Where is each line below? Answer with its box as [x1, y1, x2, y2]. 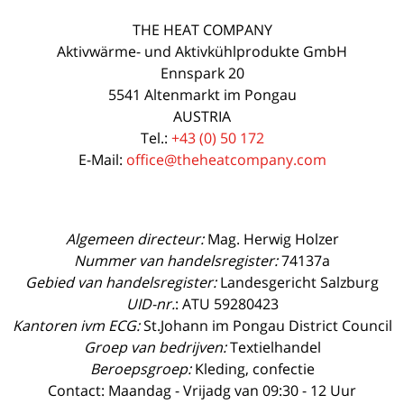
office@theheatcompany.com [125, 149, 326, 170]
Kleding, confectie [190, 358, 315, 379]
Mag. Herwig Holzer [203, 228, 339, 249]
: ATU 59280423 [174, 293, 279, 314]
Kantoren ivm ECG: [12, 315, 143, 335]
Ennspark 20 [160, 62, 244, 83]
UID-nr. [125, 293, 175, 314]
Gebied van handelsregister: [25, 271, 216, 292]
